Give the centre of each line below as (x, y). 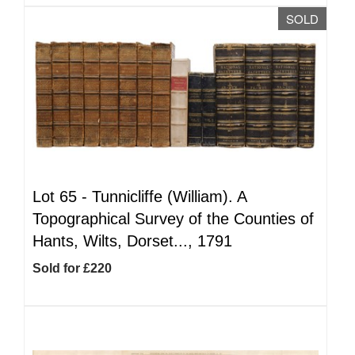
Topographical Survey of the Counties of (173, 219)
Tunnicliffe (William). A (169, 197)
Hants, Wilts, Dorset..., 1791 (132, 241)
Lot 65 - (62, 197)
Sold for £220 (72, 268)
